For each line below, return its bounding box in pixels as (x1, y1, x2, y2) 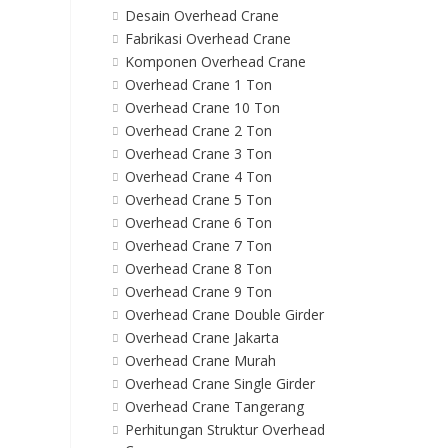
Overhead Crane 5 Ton (124, 190, 272, 210)
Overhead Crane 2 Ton (124, 121, 272, 141)
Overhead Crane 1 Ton (124, 75, 272, 95)
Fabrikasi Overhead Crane (124, 29, 291, 49)
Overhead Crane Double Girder (124, 305, 324, 325)
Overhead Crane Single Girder (124, 374, 315, 394)
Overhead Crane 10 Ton (124, 98, 280, 118)
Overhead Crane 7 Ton (124, 236, 272, 256)
